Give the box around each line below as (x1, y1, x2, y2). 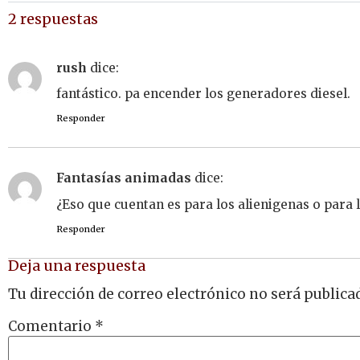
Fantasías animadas (56, 170, 191, 186)
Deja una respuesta (8, 256, 145, 276)
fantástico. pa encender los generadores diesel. (56, 85, 350, 101)
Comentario (8, 317, 95, 335)
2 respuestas (8, 10, 98, 28)
